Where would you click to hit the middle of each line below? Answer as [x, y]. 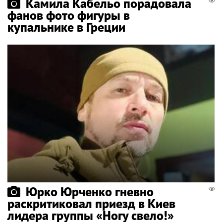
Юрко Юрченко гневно [90, 192]
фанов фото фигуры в [69, 15]
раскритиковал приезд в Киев [91, 204]
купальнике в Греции [66, 27]
